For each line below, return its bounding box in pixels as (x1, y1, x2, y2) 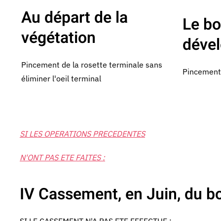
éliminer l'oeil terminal (21, 74, 101, 83)
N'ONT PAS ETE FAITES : (20, 152, 105, 162)
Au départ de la (21, 6, 128, 29)
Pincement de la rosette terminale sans (21, 60, 162, 70)
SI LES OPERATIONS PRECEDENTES (20, 129, 145, 139)
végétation (21, 26, 96, 49)
